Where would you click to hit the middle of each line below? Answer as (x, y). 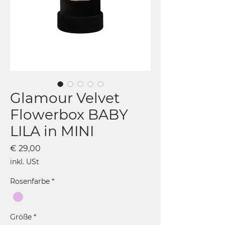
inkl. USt (25, 162)
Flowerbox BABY (69, 115)
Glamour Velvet (65, 98)
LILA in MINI (52, 131)
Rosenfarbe (30, 182)
